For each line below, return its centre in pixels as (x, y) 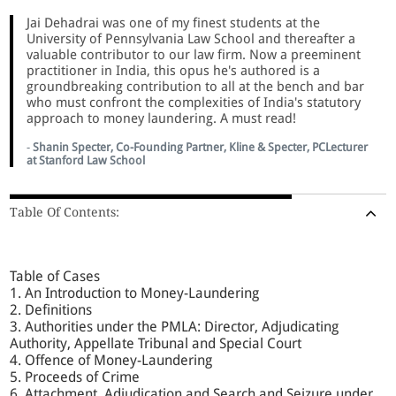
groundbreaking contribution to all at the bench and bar (196, 87)
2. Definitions (51, 310)
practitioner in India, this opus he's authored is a (174, 71)
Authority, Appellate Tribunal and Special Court (158, 344)
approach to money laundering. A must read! (162, 119)
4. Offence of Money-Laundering (111, 361)
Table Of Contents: (65, 213)
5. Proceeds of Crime (75, 377)
